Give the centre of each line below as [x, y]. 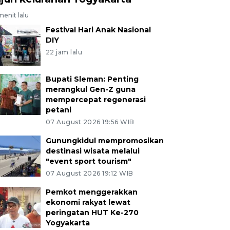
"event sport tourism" [88, 161]
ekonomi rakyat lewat [88, 202]
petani [58, 110]
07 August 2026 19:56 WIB [90, 122]
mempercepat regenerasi [95, 99]
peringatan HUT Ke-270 [92, 212]
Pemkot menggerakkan [91, 192]
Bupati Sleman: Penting [92, 79]
